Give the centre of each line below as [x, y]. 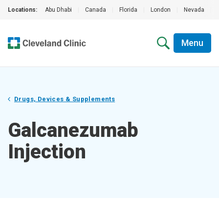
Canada [96, 10]
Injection [47, 152]
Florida [128, 10]
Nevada [194, 10]
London [161, 10]
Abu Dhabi [58, 10]
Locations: [22, 10]
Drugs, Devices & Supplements [65, 99]
